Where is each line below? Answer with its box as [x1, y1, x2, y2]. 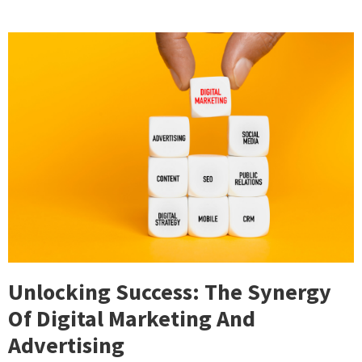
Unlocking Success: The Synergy [8, 277, 331, 307]
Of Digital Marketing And [8, 304, 255, 334]
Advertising [8, 330, 124, 360]
